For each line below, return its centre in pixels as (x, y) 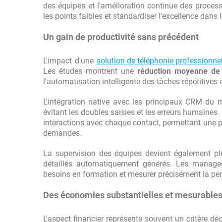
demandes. (62, 133)
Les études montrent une (90, 71)
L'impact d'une (70, 61)
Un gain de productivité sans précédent (121, 37)
